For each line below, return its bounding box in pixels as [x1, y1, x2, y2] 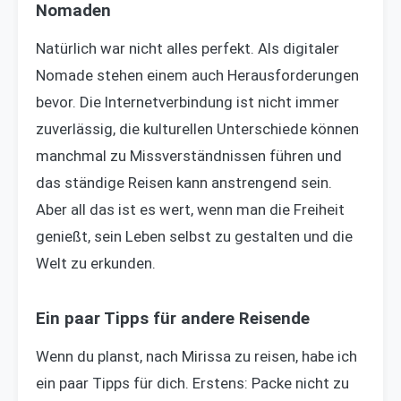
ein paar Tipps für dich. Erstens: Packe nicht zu [36, 374, 349, 392]
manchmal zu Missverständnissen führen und [36, 147, 342, 165]
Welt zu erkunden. [36, 254, 156, 272]
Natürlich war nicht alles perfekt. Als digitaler [36, 39, 339, 57]
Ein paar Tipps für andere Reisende [36, 309, 310, 328]
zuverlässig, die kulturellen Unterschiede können [36, 120, 359, 138]
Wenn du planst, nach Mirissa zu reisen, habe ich [36, 347, 357, 365]
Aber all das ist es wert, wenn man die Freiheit [36, 200, 345, 218]
